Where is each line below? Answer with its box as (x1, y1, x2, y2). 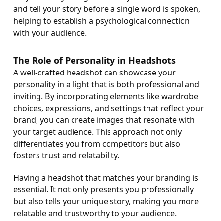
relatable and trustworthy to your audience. (13, 208, 177, 219)
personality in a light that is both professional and (13, 79, 199, 90)
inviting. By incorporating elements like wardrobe (13, 91, 198, 102)
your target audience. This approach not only (13, 126, 182, 138)
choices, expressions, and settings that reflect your (13, 103, 204, 114)
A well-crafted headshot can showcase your (13, 67, 176, 78)
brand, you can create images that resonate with (13, 114, 195, 126)
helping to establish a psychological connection (13, 15, 190, 26)
